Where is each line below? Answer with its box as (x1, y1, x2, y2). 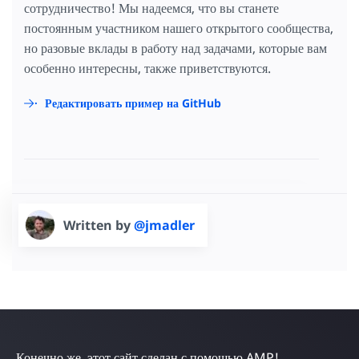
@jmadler (134, 216, 195, 235)
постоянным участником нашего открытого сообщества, (24, 19, 333, 38)
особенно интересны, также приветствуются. (24, 59, 271, 78)
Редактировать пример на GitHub (45, 95, 221, 111)
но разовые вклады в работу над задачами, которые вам (24, 39, 327, 58)
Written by (63, 216, 134, 235)
